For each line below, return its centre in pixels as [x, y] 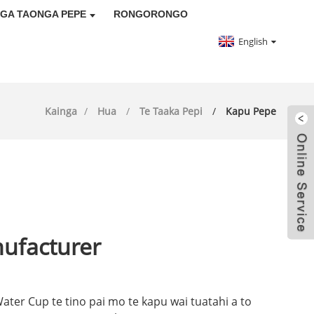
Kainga [61, 111]
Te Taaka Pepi [171, 111]
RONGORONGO [151, 14]
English [253, 41]
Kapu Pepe [251, 111]
